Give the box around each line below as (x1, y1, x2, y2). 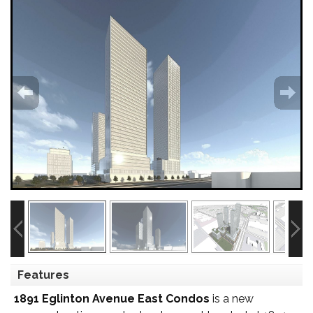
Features (17, 268, 69, 282)
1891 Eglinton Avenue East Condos (14, 291, 210, 305)
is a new (210, 291, 254, 305)
